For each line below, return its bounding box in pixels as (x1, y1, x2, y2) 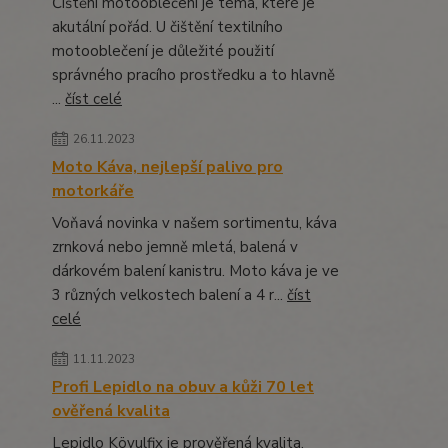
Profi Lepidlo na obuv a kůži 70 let (52, 376, 314, 398)
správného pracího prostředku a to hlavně (52, 65, 335, 85)
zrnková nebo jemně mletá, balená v (52, 237, 298, 257)
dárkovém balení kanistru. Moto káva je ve (52, 261, 339, 281)
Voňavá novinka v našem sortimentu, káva (52, 213, 337, 233)
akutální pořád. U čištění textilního (52, 17, 283, 37)
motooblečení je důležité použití (52, 41, 274, 61)
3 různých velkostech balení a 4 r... (52, 285, 287, 305)
